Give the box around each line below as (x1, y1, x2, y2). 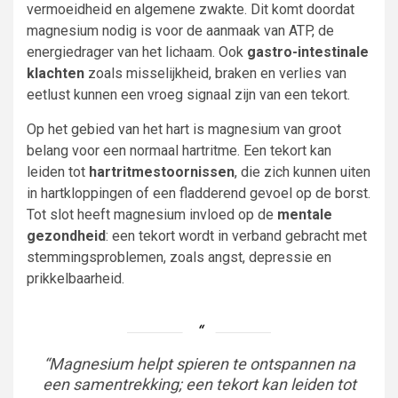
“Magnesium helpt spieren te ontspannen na (43, 354, 355, 373)
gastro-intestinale (247, 44, 369, 60)
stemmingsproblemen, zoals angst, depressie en (27, 249, 331, 266)
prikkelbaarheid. (27, 270, 124, 287)
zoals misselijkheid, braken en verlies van (84, 65, 346, 82)
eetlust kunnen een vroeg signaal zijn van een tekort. (27, 86, 350, 103)
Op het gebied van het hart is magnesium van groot (27, 121, 341, 138)
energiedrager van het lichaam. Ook (27, 44, 247, 60)
